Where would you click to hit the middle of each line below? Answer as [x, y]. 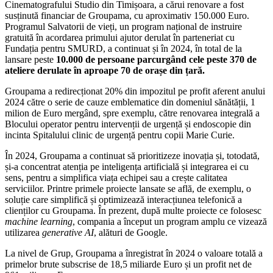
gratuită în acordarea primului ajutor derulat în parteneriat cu [120, 38]
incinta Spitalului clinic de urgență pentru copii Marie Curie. [120, 135]
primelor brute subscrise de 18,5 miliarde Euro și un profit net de [128, 264]
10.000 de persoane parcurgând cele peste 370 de [156, 60]
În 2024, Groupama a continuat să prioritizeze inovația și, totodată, [132, 156]
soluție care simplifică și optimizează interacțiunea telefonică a [123, 200]
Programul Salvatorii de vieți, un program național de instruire [123, 27]
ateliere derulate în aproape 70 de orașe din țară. [105, 71]
